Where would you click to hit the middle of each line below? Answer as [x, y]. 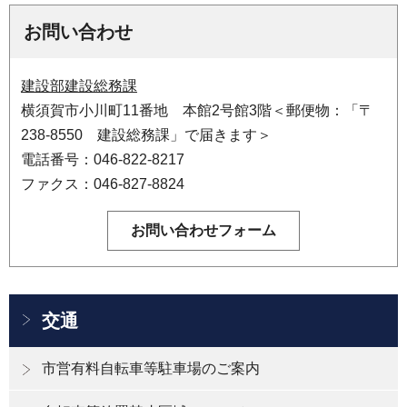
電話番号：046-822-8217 [103, 159]
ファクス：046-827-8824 [103, 184]
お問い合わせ [78, 31]
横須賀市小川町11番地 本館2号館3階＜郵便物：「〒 [197, 110]
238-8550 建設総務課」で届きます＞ [146, 134]
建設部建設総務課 [79, 85]
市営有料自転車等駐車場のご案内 [151, 368]
